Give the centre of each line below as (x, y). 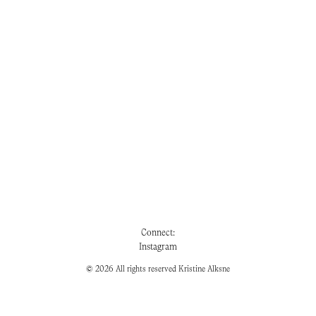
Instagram (158, 247)
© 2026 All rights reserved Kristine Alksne (158, 269)
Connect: (158, 233)
